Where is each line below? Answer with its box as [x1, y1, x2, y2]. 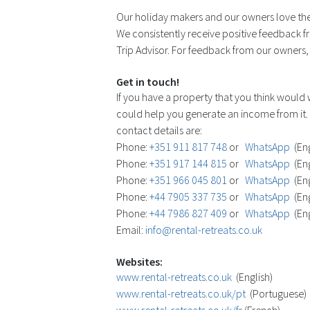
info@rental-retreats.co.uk [145, 223, 262, 237]
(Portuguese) [246, 286, 307, 301]
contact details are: [116, 123, 202, 138]
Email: [116, 223, 145, 237]
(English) [232, 270, 277, 284]
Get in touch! [116, 75, 179, 89]
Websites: [116, 255, 163, 269]
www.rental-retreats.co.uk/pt [116, 286, 246, 301]
